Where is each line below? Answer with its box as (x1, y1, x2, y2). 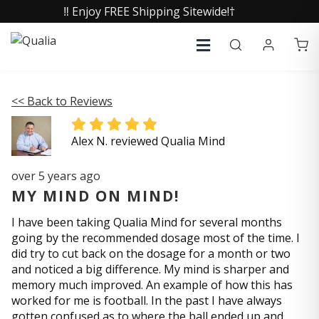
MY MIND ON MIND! (11, 186, 179, 206)
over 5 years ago (11, 168, 100, 184)
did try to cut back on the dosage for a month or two (11, 246, 291, 261)
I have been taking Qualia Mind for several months (11, 214, 282, 230)
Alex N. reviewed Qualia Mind (71, 133, 225, 149)
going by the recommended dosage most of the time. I (11, 230, 300, 246)
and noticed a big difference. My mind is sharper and (11, 261, 289, 277)
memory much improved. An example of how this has (11, 277, 293, 293)
